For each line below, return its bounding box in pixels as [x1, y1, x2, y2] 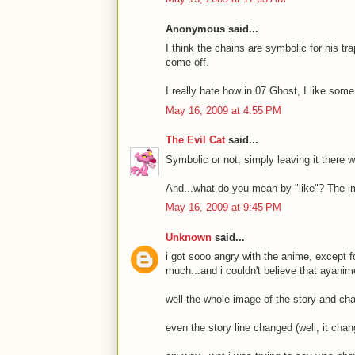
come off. [166, 56, 209, 68]
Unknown [166, 231, 212, 243]
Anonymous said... [166, 22, 258, 35]
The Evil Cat [166, 134, 225, 146]
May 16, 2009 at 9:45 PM [166, 201, 281, 213]
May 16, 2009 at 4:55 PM [166, 104, 281, 116]
